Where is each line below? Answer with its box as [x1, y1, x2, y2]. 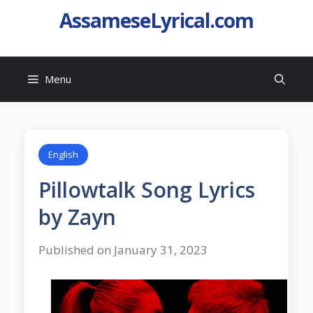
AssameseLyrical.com [59, 7, 254, 34]
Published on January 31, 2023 [38, 242, 208, 258]
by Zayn [38, 203, 116, 231]
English [48, 148, 78, 161]
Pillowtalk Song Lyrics [38, 175, 255, 204]
